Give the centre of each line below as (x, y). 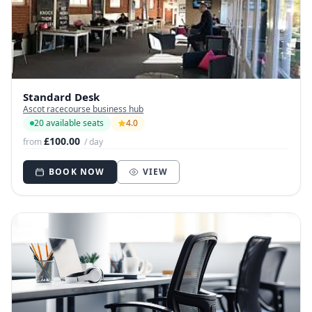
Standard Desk (61, 97)
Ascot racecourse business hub (83, 109)
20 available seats (69, 123)
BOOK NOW (77, 172)
